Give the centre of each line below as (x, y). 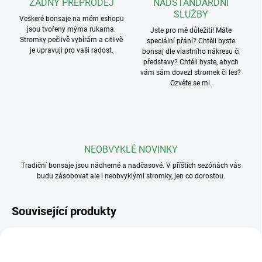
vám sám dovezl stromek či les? (191, 73)
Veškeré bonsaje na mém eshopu (71, 19)
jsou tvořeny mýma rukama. (71, 30)
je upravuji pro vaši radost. (71, 51)
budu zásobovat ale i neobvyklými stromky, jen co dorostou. (131, 176)
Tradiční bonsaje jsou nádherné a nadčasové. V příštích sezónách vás (131, 166)
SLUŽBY (191, 15)
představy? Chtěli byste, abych (191, 62)
